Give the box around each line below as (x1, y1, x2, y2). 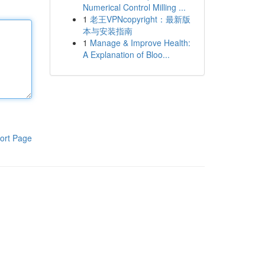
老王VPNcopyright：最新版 (89, 13, 190, 25)
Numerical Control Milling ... (82, 1, 186, 13)
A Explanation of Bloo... (82, 49, 170, 60)
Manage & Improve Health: (89, 37, 190, 49)
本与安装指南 (82, 25, 132, 37)
